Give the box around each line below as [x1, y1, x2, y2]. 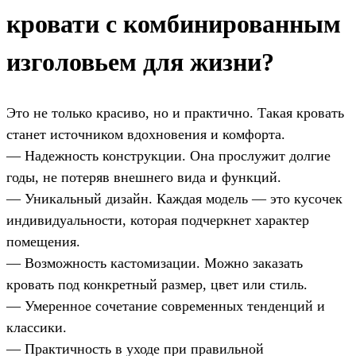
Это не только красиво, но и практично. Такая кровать [6, 104, 344, 121]
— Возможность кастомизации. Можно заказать [6, 254, 303, 271]
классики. [6, 319, 67, 335]
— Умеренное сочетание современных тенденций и [6, 297, 325, 314]
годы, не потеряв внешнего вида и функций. [6, 168, 281, 185]
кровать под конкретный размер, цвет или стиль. [6, 276, 308, 292]
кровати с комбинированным [6, 9, 341, 38]
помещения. [6, 233, 80, 250]
